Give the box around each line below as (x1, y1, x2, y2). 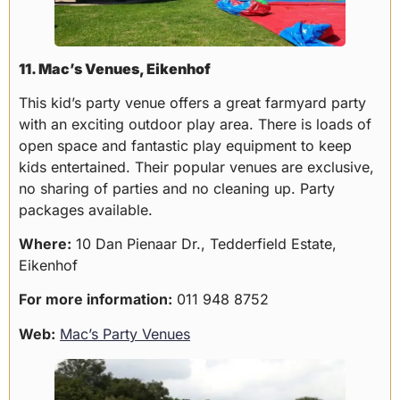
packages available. (19, 200, 153, 219)
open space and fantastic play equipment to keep (19, 136, 352, 154)
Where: (19, 235, 71, 254)
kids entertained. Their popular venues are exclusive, (19, 157, 374, 176)
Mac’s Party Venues (60, 324, 190, 343)
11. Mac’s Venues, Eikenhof (19, 59, 211, 78)
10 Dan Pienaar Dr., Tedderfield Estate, (71, 235, 337, 254)
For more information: (19, 290, 172, 309)
